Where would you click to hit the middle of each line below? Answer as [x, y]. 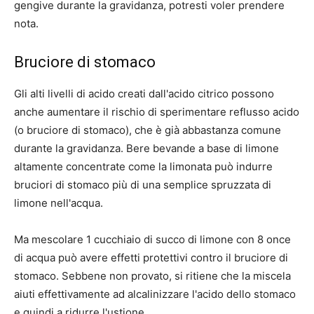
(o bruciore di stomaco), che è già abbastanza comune [148, 130]
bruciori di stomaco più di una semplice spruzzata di [143, 185]
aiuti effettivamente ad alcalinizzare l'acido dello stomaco [155, 294]
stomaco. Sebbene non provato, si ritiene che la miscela [152, 276]
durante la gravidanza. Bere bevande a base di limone [146, 149]
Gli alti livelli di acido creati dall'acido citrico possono [144, 94]
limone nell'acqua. [59, 203]
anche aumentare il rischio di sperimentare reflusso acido [157, 112]
